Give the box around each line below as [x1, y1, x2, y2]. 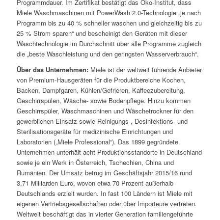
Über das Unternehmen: [16, 65, 90, 75]
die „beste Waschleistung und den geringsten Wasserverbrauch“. [16, 49, 199, 59]
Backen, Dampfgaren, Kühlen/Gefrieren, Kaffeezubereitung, [16, 85, 187, 95]
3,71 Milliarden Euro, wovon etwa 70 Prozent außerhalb [16, 178, 173, 188]
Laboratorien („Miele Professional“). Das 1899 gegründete [16, 137, 178, 147]
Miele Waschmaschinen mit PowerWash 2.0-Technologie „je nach [16, 8, 201, 18]
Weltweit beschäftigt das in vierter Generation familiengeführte [16, 209, 193, 219]
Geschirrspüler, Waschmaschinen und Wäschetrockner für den [16, 106, 193, 116]
